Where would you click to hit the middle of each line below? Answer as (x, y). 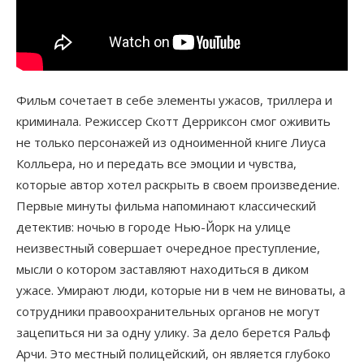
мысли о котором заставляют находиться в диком (162, 269)
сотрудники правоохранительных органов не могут (168, 311)
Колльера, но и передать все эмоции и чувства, (156, 163)
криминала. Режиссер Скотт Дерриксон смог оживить (173, 121)
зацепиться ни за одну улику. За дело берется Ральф (173, 332)
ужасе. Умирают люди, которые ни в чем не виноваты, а (181, 290)
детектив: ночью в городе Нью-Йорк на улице (154, 226)
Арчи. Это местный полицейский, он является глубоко (173, 353)
